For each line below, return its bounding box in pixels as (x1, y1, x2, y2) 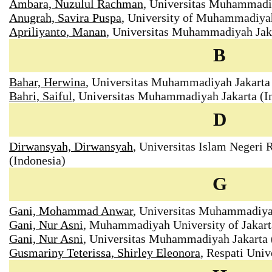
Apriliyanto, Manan (9, 25, 106, 39)
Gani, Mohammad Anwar (9, 204, 133, 218)
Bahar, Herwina (9, 75, 86, 89)
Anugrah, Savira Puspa (9, 11, 121, 25)
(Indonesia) (9, 154, 66, 168)
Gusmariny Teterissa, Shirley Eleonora (9, 246, 200, 260)
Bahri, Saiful (9, 89, 72, 103)
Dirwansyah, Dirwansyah (9, 140, 133, 154)
